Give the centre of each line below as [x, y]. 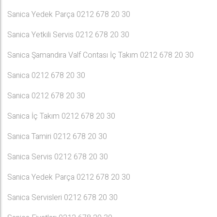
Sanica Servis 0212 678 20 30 [58, 157]
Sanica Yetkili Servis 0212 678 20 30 [68, 35]
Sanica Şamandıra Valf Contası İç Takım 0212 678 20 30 [101, 55]
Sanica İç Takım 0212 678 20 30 [61, 116]
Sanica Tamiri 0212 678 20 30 [57, 137]
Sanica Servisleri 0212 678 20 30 [62, 198]
